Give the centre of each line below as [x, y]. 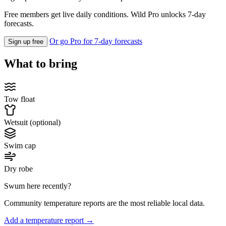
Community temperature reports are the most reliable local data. [104, 203]
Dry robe [18, 169]
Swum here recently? [38, 186]
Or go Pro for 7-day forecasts [96, 41]
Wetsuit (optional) [32, 123]
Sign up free [26, 42]
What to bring [41, 64]
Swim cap [20, 146]
